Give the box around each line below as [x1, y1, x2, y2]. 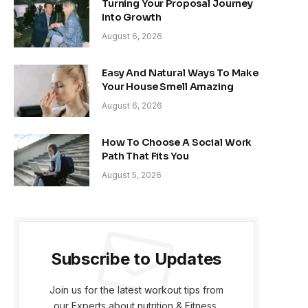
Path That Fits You [102, 149, 189, 162]
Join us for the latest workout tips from [49, 283, 223, 296]
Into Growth [102, 10, 162, 23]
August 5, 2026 [102, 169, 162, 180]
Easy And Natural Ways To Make [102, 66, 258, 79]
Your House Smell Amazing [102, 80, 234, 93]
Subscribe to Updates [50, 248, 222, 269]
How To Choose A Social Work [102, 135, 252, 148]
